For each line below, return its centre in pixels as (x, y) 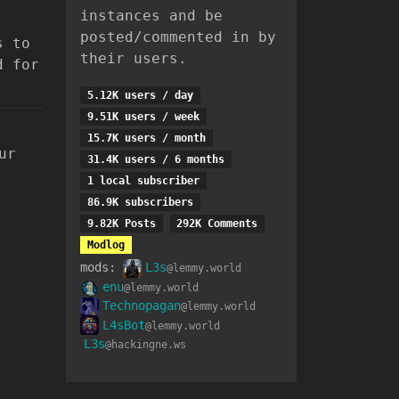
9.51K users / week (143, 117)
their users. (134, 59)
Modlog (106, 245)
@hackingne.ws (146, 345)
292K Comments (217, 224)
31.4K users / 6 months (155, 160)
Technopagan (142, 306)
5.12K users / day (140, 96)
